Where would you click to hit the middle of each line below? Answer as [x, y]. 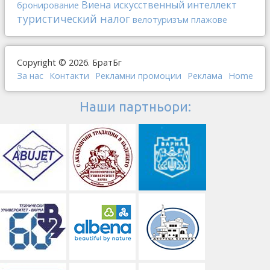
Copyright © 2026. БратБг [69, 63]
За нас [30, 76]
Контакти [69, 76]
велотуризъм [161, 20]
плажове [209, 20]
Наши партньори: [135, 107]
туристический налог [74, 19]
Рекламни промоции [138, 76]
